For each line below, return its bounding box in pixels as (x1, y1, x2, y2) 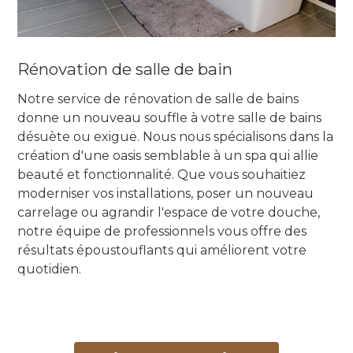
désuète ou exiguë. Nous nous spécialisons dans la (17, 129, 334, 145)
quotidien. (17, 262, 82, 277)
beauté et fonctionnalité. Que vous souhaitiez (17, 167, 307, 183)
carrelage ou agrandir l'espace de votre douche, (17, 205, 321, 221)
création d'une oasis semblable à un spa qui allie (17, 148, 319, 164)
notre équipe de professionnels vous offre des (17, 224, 307, 240)
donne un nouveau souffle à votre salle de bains (17, 110, 322, 126)
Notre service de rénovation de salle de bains (17, 91, 299, 107)
